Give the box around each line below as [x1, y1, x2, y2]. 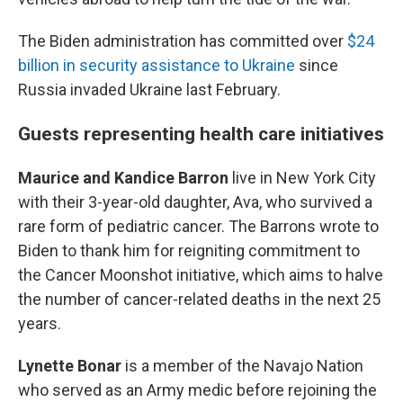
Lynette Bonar [18, 355, 125, 375]
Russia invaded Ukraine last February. [18, 79, 281, 99]
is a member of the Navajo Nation [125, 355, 363, 375]
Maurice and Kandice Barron [18, 167, 232, 187]
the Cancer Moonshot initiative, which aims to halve [18, 264, 383, 284]
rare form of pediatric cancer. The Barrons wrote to [18, 216, 379, 236]
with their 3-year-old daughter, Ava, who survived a [18, 192, 372, 211]
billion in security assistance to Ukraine [18, 55, 295, 75]
